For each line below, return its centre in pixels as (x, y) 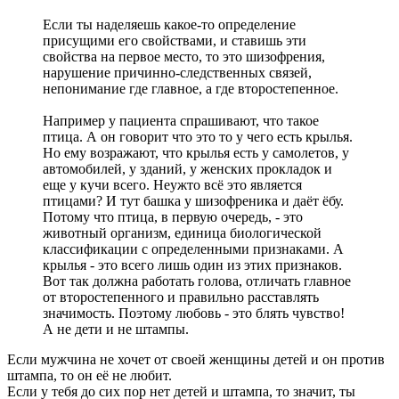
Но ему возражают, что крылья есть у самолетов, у (196, 152)
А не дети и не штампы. (116, 329)
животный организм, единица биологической (182, 232)
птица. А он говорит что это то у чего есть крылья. (198, 136)
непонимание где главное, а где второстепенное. (191, 88)
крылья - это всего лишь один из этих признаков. (192, 265)
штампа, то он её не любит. (90, 375)
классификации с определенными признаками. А (193, 248)
